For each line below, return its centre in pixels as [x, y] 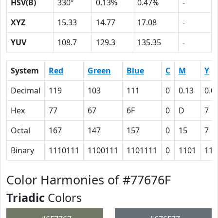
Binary [22, 150]
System [25, 71]
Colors [63, 198]
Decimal [26, 91]
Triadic [26, 198]
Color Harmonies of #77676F [89, 180]
